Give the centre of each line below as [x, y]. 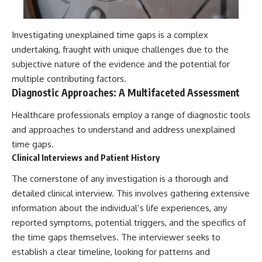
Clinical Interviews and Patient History [86, 157]
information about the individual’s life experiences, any [119, 208]
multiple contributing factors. [69, 79]
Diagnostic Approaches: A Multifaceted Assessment [126, 93]
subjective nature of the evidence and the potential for [121, 64]
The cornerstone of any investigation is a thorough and [120, 179]
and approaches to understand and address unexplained [123, 129]
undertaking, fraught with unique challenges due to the [120, 50]
